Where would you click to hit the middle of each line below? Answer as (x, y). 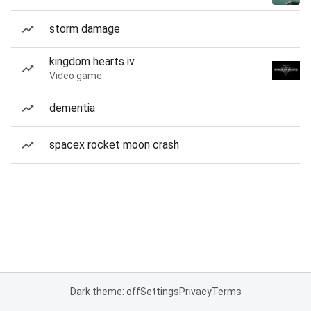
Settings (159, 292)
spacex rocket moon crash (114, 145)
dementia (72, 108)
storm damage (85, 29)
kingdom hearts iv (92, 61)
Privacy (195, 292)
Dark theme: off (105, 292)
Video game (76, 76)
